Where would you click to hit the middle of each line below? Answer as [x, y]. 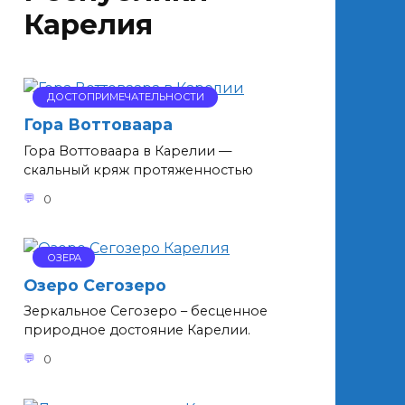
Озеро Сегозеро [95, 285]
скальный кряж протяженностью [138, 170]
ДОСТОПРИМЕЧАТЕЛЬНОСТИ [125, 97]
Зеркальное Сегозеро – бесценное [146, 311]
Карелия [88, 24]
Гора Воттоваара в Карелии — [127, 151]
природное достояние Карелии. [137, 330]
